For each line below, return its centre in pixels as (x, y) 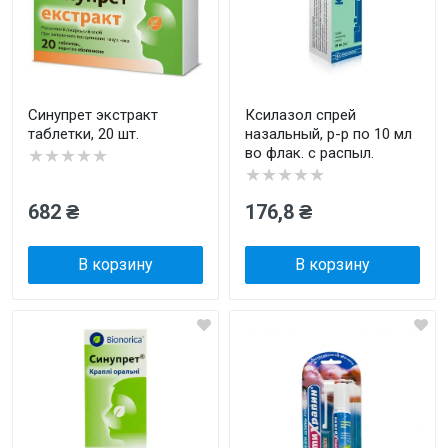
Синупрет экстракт (93, 115)
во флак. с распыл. (309, 153)
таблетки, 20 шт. (83, 134)
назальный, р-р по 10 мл (328, 134)
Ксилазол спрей (300, 115)
